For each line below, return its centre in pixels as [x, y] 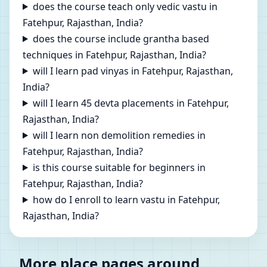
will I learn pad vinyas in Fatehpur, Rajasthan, [133, 71]
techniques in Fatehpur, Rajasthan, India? [114, 55]
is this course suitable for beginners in [119, 167]
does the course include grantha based [121, 38]
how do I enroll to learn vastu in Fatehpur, [126, 199]
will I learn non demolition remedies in [119, 135]
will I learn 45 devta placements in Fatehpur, [131, 103]
